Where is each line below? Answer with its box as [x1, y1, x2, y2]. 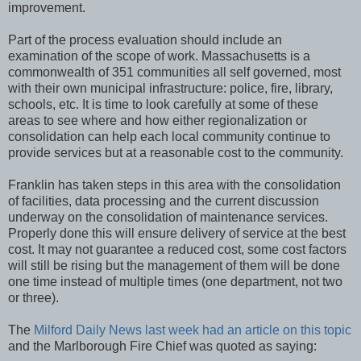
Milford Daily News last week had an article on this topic [34, 322, 351, 337]
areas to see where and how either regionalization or [8, 113, 307, 127]
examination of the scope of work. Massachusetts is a [8, 48, 310, 63]
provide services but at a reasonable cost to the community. [8, 145, 343, 160]
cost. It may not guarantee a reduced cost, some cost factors [8, 242, 346, 256]
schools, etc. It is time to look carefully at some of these [8, 97, 318, 111]
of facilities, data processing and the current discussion [8, 193, 319, 208]
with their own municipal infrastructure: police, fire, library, [8, 81, 333, 95]
